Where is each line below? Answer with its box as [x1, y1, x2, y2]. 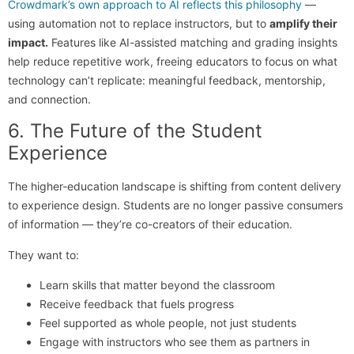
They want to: [8, 247, 79, 262]
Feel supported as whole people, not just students [40, 316, 296, 330]
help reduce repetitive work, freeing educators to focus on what [8, 55, 337, 69]
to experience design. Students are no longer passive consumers [8, 198, 343, 213]
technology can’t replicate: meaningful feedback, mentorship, [8, 73, 326, 88]
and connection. [8, 92, 91, 107]
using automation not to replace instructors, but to [8, 17, 269, 31]
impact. [8, 36, 48, 50]
